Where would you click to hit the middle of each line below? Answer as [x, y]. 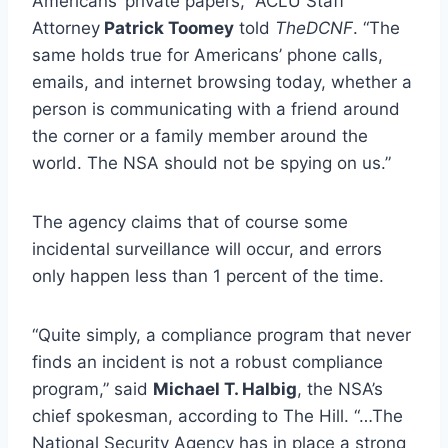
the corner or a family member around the [200, 135]
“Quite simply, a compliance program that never [221, 334]
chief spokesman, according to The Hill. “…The [217, 415]
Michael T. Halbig [225, 388]
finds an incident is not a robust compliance [207, 361]
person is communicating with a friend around [216, 108]
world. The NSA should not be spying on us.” [211, 162]
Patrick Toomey [167, 27]
